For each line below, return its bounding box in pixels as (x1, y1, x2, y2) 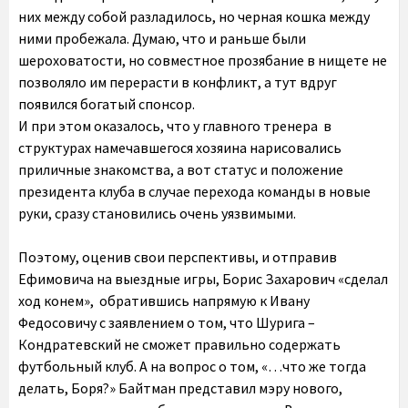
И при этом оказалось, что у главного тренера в (18, 117, 331, 135)
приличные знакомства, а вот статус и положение (18, 160, 343, 178)
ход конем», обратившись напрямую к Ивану (18, 291, 310, 310)
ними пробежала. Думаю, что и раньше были (18, 29, 306, 47)
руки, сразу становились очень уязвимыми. (18, 204, 296, 222)
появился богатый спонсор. (18, 95, 195, 113)
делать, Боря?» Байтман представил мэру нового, (18, 379, 342, 397)
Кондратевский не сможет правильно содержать (18, 335, 341, 353)
